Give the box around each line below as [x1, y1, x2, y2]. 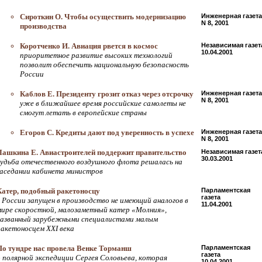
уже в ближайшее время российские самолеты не [20, 99, 186, 108]
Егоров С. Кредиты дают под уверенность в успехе [20, 128, 194, 137]
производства [20, 22, 67, 30]
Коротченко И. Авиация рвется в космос [20, 42, 158, 50]
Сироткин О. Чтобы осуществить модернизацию [20, 12, 186, 21]
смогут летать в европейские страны [20, 108, 147, 117]
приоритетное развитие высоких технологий [20, 51, 173, 60]
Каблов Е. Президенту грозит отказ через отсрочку [20, 89, 194, 98]
